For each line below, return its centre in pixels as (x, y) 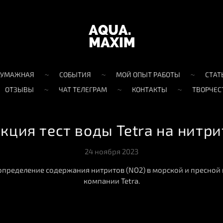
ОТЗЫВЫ (19, 89)
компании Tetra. (111, 180)
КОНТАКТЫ (150, 89)
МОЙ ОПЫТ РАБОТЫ (148, 74)
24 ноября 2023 (111, 151)
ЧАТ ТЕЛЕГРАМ (83, 89)
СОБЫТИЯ (75, 74)
